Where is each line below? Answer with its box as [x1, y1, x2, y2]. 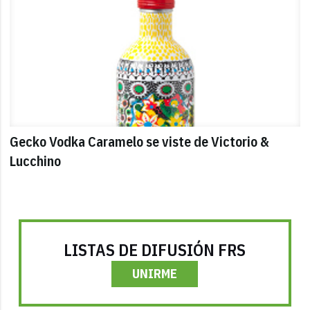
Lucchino [10, 152, 62, 171]
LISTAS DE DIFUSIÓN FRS [64, 238, 246, 261]
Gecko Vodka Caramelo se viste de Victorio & [10, 132, 270, 152]
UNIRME [132, 265, 178, 282]
